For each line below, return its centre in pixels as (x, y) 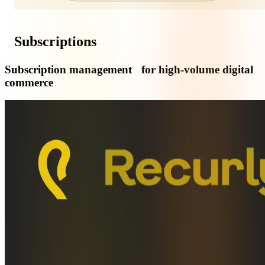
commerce (29, 82)
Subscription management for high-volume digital (129, 69)
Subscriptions (55, 41)
